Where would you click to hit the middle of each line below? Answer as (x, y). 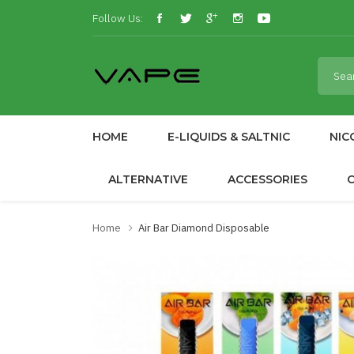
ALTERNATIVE (148, 179)
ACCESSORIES (267, 179)
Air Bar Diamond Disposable (204, 228)
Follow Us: (118, 18)
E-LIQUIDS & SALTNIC (229, 137)
